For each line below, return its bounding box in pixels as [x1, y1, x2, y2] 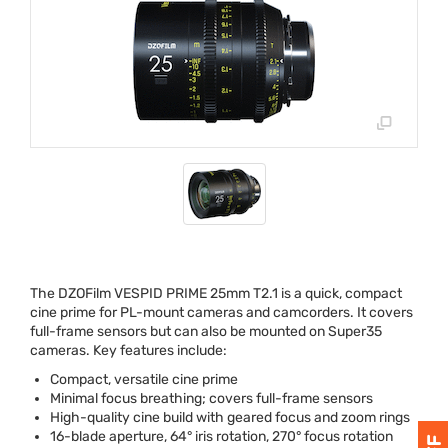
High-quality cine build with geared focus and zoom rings [50, 409, 410, 427]
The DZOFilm [30, 285, 114, 303]
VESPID [114, 285, 163, 303]
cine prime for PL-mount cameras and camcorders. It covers [30, 304, 413, 322]
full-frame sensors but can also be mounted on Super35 [30, 323, 382, 341]
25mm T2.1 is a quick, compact [207, 285, 402, 303]
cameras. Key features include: [30, 342, 227, 360]
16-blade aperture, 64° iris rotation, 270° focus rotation [50, 428, 393, 446]
